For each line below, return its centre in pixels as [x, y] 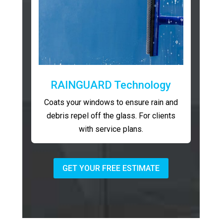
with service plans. [111, 129]
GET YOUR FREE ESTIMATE [111, 168]
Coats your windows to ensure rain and [111, 103]
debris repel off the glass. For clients [111, 116]
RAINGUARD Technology [111, 85]
